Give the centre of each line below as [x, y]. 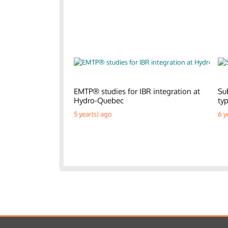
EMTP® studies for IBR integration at [137, 91]
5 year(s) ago [93, 114]
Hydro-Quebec [99, 100]
